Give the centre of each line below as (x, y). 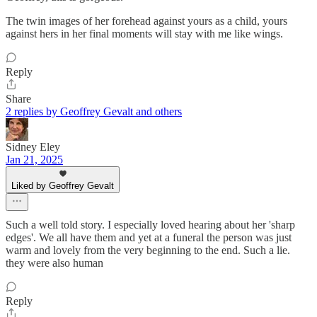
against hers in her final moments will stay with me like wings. (144, 34)
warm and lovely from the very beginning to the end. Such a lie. (148, 250)
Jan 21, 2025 (34, 160)
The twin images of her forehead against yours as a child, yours (146, 21)
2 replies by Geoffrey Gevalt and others (94, 112)
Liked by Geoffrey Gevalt (63, 186)
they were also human (54, 263)
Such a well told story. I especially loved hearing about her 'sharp (150, 225)
